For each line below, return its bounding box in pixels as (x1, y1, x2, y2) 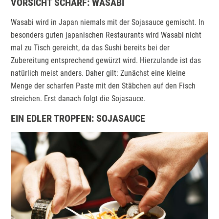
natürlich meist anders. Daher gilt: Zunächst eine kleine (11, 68, 186, 78)
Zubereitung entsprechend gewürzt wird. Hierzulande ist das (11, 55, 201, 65)
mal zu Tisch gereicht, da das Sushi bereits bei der (11, 43, 170, 52)
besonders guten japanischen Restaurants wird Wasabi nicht (11, 30, 202, 40)
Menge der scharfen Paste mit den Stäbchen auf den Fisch (11, 81, 196, 90)
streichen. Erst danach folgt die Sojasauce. (11, 93, 146, 103)
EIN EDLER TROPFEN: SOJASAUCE (11, 112, 146, 124)
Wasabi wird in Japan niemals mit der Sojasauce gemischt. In (11, 17, 205, 27)
